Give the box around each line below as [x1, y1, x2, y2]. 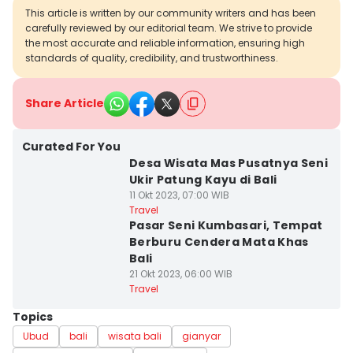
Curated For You [22, 139, 121, 154]
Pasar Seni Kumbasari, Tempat [128, 217, 323, 233]
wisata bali [108, 329, 162, 343]
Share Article [25, 95, 104, 111]
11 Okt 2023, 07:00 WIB [128, 188, 229, 202]
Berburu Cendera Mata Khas [128, 234, 309, 250]
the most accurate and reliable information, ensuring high [25, 36, 305, 50]
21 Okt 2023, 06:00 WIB [128, 267, 232, 281]
